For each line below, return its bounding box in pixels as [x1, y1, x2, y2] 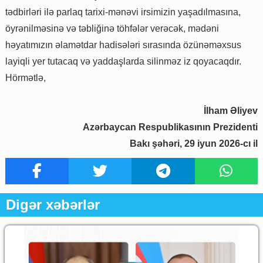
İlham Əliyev [204, 106, 258, 116]
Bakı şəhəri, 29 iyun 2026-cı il [130, 139, 258, 149]
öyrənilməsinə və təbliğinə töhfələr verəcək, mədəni [5, 23, 219, 34]
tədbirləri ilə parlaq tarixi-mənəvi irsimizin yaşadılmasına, [5, 7, 241, 18]
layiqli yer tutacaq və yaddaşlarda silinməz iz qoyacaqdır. [5, 56, 241, 67]
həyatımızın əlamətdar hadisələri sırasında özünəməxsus [5, 40, 241, 50]
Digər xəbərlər [6, 197, 100, 213]
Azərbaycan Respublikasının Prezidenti [83, 122, 258, 133]
